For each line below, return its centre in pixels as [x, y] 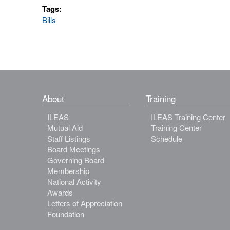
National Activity [74, 181]
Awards [60, 192]
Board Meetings [74, 149]
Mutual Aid [65, 128]
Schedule [166, 138]
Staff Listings [69, 138]
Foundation [66, 214]
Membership [69, 171]
